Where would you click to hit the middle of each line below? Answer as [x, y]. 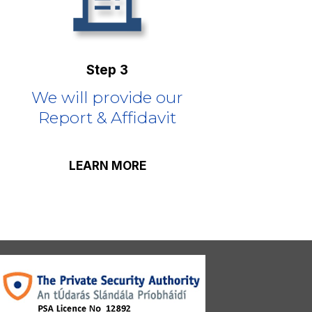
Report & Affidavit [108, 118]
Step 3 [108, 70]
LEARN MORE [107, 165]
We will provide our [108, 98]
